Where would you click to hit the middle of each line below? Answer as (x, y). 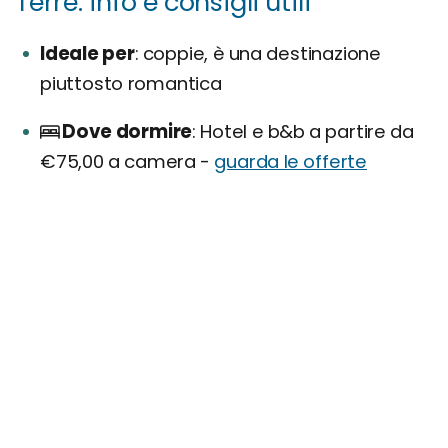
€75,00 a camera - (127, 161)
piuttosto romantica (131, 83)
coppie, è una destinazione (259, 53)
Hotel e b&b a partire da (304, 131)
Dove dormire (127, 131)
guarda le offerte (291, 161)
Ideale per (87, 53)
